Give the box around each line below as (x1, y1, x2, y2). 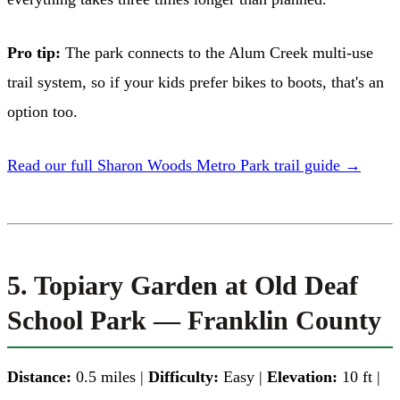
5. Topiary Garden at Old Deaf (7, 270, 358, 300)
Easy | (219, 367, 267, 386)
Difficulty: (148, 367, 219, 386)
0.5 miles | (71, 367, 148, 386)
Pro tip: (7, 43, 61, 62)
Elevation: (267, 367, 337, 386)
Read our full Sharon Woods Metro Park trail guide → (7, 155, 361, 174)
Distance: (7, 367, 71, 386)
